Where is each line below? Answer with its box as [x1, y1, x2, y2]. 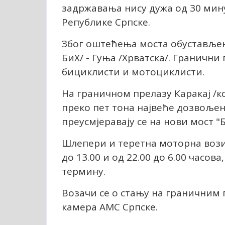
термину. [62, 164, 105, 178]
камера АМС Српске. [62, 200, 158, 213]
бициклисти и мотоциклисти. [62, 65, 204, 78]
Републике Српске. [62, 15, 150, 29]
